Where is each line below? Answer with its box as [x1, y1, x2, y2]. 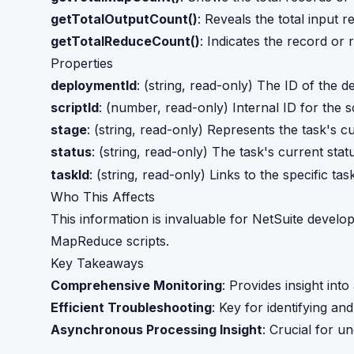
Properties [51, 55, 113, 71]
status [51, 144, 92, 160]
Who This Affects [51, 189, 155, 205]
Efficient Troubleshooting [51, 299, 212, 315]
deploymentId [51, 77, 137, 93]
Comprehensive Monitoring [51, 277, 222, 293]
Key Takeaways [51, 255, 144, 271]
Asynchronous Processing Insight [51, 322, 262, 337]
